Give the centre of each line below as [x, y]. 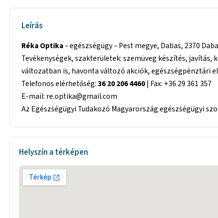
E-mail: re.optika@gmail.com [70, 96]
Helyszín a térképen [54, 152]
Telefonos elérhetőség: [60, 83]
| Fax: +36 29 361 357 [179, 83]
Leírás [32, 26]
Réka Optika [43, 45]
